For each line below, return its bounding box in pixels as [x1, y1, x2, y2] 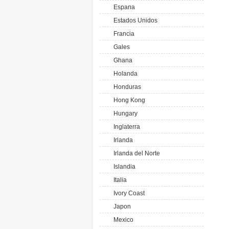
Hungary [110, 110, 138, 117]
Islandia [110, 163, 135, 170]
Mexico [110, 216, 133, 223]
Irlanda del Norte [110, 150, 160, 157]
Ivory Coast [110, 190, 145, 197]
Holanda [110, 70, 138, 77]
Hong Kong [110, 97, 145, 104]
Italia [110, 176, 127, 184]
